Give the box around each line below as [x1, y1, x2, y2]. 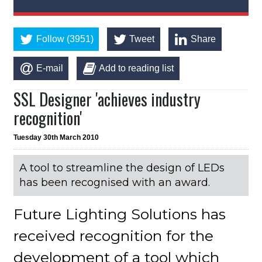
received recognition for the [13, 226, 214, 244]
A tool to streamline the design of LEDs [19, 161, 225, 174]
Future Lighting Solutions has [13, 205, 226, 223]
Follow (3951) [36, 34, 94, 44]
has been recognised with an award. [19, 175, 211, 189]
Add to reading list [99, 63, 174, 73]
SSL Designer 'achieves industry [13, 87, 201, 111]
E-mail [36, 63, 63, 73]
